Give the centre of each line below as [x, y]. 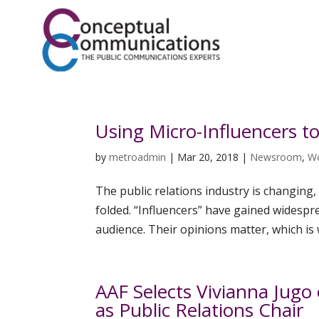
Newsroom [276, 157]
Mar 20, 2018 [208, 157]
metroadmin [138, 157]
